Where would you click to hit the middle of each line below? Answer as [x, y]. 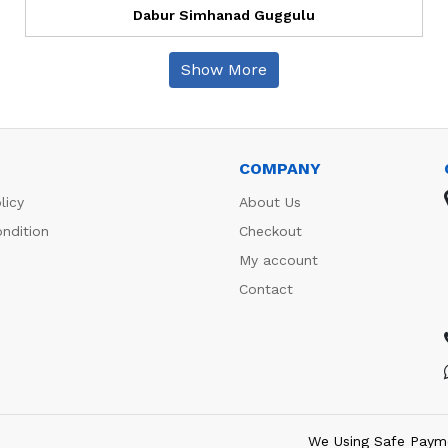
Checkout [270, 230]
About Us [270, 201]
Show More [224, 69]
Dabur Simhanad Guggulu [224, 14]
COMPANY [280, 168]
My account [278, 259]
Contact [266, 288]
